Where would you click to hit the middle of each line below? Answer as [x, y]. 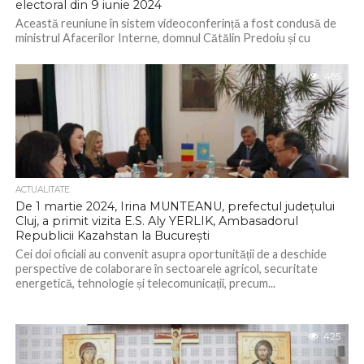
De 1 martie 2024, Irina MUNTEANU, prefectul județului [175, 206]
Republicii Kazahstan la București [112, 236]
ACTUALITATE [42, 190]
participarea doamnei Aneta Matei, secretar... [130, 52]
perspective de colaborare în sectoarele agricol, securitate [166, 269]
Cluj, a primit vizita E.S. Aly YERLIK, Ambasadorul [156, 221]
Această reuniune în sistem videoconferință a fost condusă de [175, 23]
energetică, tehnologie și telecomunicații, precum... [145, 283]
